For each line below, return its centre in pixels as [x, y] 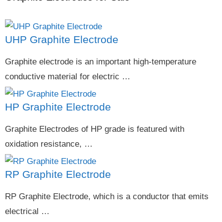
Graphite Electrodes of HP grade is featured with [95, 129]
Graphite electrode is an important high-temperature [101, 62]
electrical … [27, 212]
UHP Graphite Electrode [62, 40]
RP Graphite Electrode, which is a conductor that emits [107, 197]
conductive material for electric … [68, 77]
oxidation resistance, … [49, 144]
